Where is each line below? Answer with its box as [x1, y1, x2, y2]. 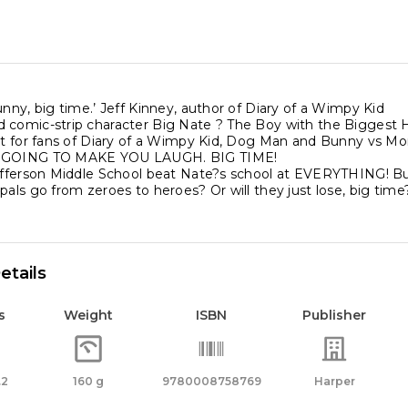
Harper [313, 374, 355, 388]
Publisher [302, 307, 366, 323]
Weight [64, 307, 113, 323]
